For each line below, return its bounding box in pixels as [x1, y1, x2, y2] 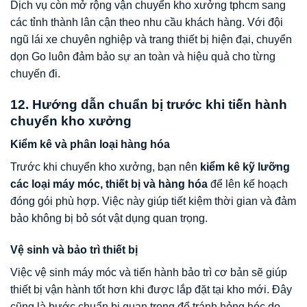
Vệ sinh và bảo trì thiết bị [10, 244, 138, 256]
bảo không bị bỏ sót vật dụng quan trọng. [10, 212, 208, 225]
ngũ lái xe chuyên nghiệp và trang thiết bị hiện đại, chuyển [10, 34, 292, 45]
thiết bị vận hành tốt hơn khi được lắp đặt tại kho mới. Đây [10, 284, 292, 296]
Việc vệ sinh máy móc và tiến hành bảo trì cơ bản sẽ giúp [10, 267, 287, 279]
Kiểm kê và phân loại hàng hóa [10, 138, 170, 151]
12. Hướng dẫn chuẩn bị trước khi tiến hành [10, 97, 287, 112]
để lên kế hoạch [208, 178, 288, 191]
